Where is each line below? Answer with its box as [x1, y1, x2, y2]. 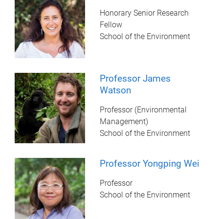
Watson [100, 84, 131, 96]
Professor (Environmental [100, 105, 187, 114]
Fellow [100, 20, 123, 29]
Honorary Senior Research [100, 8, 189, 18]
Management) [100, 116, 149, 126]
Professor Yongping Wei [100, 157, 200, 169]
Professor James [100, 72, 171, 84]
